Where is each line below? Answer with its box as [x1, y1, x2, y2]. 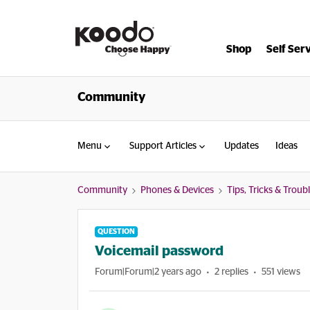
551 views [262, 267, 300, 277]
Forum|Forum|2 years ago [95, 267, 201, 277]
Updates [224, 141, 259, 151]
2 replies [215, 267, 248, 277]
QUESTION [98, 228, 135, 235]
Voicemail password [95, 244, 224, 258]
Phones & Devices [140, 185, 214, 195]
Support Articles [129, 141, 197, 151]
